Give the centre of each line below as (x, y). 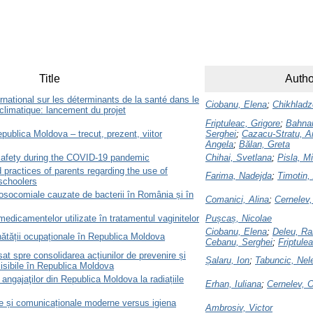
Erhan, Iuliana (233, 284)
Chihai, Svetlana (239, 157)
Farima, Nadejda (239, 175)
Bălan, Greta (264, 144)
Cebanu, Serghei (239, 242)
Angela (219, 144)
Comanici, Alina (237, 199)
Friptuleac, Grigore (243, 123)
